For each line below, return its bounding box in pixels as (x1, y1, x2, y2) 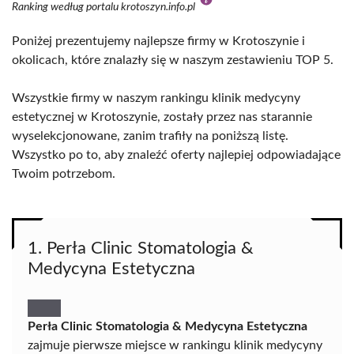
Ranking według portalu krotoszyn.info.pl (12, 2, 198, 13)
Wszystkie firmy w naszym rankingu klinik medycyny (12, 92, 300, 104)
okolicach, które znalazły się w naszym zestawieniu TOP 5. (12, 54, 333, 66)
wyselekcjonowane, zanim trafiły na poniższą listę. (12, 130, 288, 142)
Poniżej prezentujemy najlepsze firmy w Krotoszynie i (12, 35, 305, 47)
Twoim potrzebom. (12, 168, 115, 180)
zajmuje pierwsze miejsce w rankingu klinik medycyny (28, 339, 322, 352)
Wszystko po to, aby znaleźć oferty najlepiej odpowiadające (12, 149, 341, 161)
